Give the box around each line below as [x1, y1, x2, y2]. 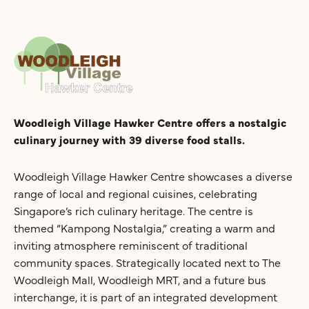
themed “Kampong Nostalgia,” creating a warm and [14, 219, 275, 235]
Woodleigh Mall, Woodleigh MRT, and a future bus [14, 271, 266, 287]
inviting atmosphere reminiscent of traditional [14, 237, 248, 252]
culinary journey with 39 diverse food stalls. [14, 131, 245, 147]
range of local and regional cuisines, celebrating [14, 185, 257, 201]
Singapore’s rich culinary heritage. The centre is [14, 202, 253, 218]
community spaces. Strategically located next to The [14, 254, 281, 270]
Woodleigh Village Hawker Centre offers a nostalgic [14, 114, 286, 130]
